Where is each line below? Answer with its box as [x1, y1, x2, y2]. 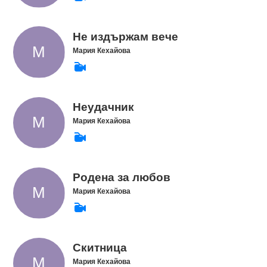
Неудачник [72, 100, 134, 113]
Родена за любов [72, 171, 170, 184]
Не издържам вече [72, 30, 178, 43]
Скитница [72, 241, 127, 254]
